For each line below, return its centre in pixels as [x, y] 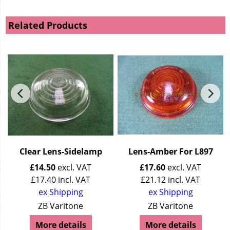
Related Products [48, 25]
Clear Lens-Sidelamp [61, 152]
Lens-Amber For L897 [170, 152]
